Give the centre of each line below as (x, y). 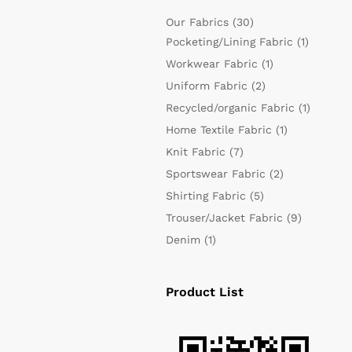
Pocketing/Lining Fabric (229, 42)
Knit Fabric (195, 152)
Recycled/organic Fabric (230, 108)
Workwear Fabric (211, 64)
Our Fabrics (197, 22)
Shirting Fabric (205, 196)
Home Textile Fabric (218, 130)
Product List (204, 292)
